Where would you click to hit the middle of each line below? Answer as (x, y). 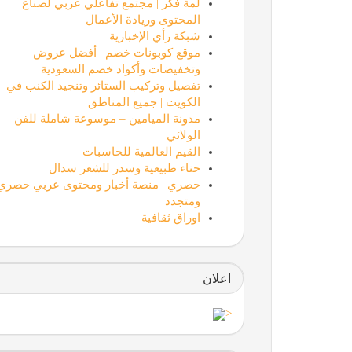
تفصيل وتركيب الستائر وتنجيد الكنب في (103, 85)
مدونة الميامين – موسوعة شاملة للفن (107, 118)
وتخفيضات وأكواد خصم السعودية (120, 69)
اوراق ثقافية (170, 217)
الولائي (183, 135)
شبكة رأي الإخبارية (154, 36)
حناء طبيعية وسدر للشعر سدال (124, 168)
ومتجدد (182, 201)
